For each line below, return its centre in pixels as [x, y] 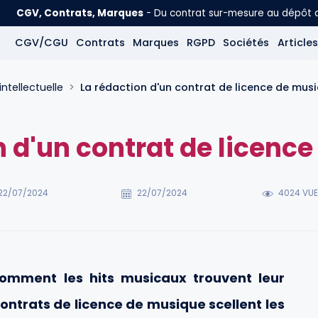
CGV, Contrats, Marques [80, 13]
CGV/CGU [41, 43]
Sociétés [246, 43]
